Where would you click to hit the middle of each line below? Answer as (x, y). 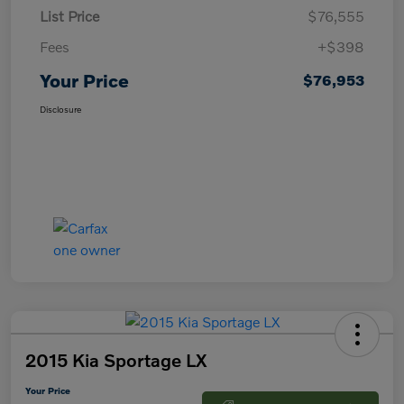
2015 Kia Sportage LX (116, 359)
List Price (69, 15)
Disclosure (60, 109)
